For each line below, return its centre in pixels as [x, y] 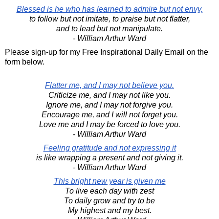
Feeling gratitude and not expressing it [109, 148]
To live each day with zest [109, 191]
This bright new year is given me [109, 181]
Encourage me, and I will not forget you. [109, 115]
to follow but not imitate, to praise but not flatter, [109, 19]
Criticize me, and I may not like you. [109, 95]
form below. [25, 62]
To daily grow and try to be [109, 201]
